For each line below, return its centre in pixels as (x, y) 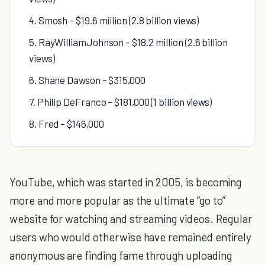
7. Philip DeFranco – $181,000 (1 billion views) (121, 102)
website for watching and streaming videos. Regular (131, 219)
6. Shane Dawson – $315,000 (87, 80)
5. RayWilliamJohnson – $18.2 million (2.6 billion (128, 42)
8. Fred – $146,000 (67, 124)
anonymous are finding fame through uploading (121, 255)
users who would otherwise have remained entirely (131, 237)
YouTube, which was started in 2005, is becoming (126, 182)
